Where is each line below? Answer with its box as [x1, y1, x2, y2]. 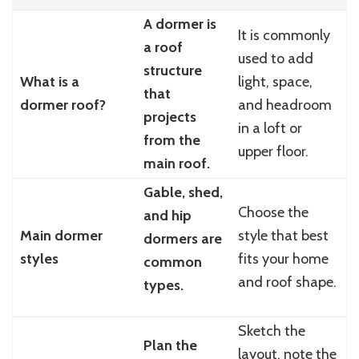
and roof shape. [237, 272, 337, 291]
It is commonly [237, 26, 330, 44]
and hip [143, 206, 192, 224]
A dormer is [143, 14, 216, 33]
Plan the [143, 336, 197, 354]
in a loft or [237, 119, 302, 137]
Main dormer [19, 226, 103, 244]
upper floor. [237, 142, 309, 160]
